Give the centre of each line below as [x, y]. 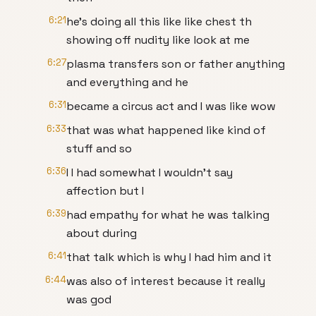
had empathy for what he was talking [168, 215]
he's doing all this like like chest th [159, 22]
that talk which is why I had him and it [169, 257]
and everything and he [127, 82]
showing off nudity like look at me [158, 40]
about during [102, 233]
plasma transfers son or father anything [176, 64]
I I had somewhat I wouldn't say [150, 172]
